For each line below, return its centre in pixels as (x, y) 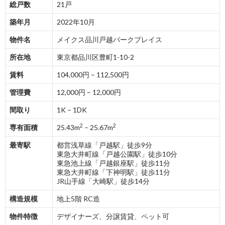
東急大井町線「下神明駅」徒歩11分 (114, 172)
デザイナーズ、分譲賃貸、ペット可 (113, 216)
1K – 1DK (72, 110)
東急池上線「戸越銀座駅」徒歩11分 (114, 163)
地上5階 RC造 (78, 199)
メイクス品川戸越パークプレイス (109, 39)
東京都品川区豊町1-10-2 (95, 57)
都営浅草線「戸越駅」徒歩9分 (104, 145)
